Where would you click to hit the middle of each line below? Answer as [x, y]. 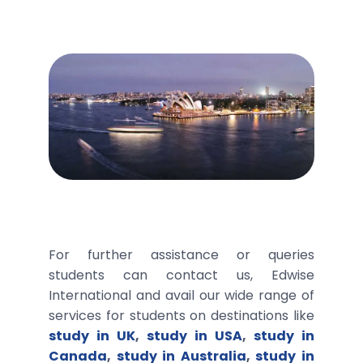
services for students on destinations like [181, 315]
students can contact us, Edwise [181, 275]
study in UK [92, 335]
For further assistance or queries [181, 254]
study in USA [194, 335]
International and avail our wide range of [181, 295]
